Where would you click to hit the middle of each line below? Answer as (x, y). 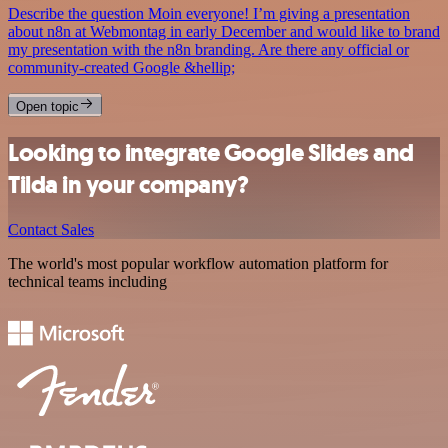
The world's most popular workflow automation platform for (198, 263)
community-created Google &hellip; (121, 68)
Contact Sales (51, 229)
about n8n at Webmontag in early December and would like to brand (224, 32)
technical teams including (87, 281)
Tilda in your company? (128, 184)
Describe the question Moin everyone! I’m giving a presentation (209, 14)
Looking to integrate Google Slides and (211, 152)
